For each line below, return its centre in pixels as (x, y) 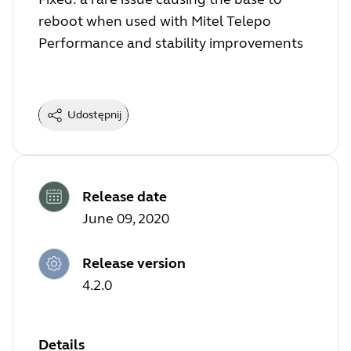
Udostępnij (94, 114)
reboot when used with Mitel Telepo (155, 21)
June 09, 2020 (126, 218)
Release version (134, 264)
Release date (125, 196)
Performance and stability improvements (171, 43)
